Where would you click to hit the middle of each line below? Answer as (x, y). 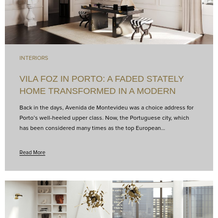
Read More (32, 152)
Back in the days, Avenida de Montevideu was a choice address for (107, 108)
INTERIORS (34, 58)
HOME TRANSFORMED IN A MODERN (98, 91)
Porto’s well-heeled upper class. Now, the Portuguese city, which (104, 118)
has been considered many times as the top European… (92, 128)
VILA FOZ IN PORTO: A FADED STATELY (102, 79)
